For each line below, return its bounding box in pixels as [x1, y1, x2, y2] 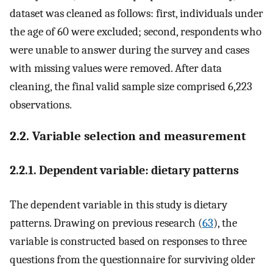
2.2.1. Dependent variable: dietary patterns [10, 163, 239, 177]
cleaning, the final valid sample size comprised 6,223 [10, 80, 252, 94]
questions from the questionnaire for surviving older [10, 253, 255, 267]
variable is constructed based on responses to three [10, 235, 247, 249]
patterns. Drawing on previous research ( [10, 216, 202, 230]
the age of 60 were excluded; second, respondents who [10, 25, 261, 39]
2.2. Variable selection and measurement [10, 129, 246, 144]
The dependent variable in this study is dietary [10, 198, 227, 212]
